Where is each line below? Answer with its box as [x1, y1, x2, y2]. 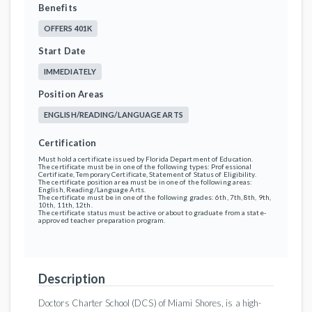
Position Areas [38, 88, 104, 100]
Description [38, 271, 106, 286]
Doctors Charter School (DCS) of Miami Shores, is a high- [38, 297, 262, 309]
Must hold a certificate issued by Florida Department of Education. [38, 155, 253, 163]
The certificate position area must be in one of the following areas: [38, 178, 253, 186]
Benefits [38, 2, 77, 13]
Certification [38, 137, 97, 148]
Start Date [38, 45, 86, 56]
